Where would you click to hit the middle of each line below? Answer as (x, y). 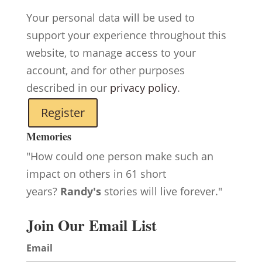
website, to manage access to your (111, 53)
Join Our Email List (91, 225)
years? (42, 191)
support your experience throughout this (126, 35)
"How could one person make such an (120, 156)
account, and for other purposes (105, 70)
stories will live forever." (161, 191)
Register (63, 113)
